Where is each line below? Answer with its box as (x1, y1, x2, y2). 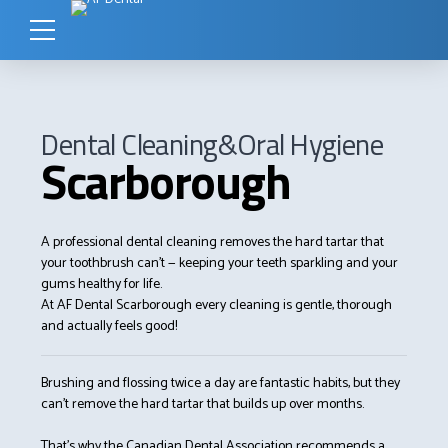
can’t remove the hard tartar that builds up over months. (41, 393, 365, 417)
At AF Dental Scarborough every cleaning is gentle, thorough (41, 294, 393, 318)
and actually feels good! (41, 315, 178, 339)
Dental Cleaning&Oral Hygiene (41, 122, 384, 166)
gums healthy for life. (41, 273, 163, 297)
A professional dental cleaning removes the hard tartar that (41, 231, 385, 255)
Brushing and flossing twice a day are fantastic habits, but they (41, 372, 401, 396)
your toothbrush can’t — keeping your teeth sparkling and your (41, 252, 399, 276)
